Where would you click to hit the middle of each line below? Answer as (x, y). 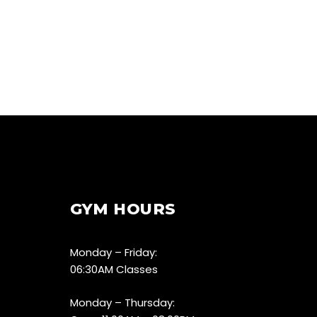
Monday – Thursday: (122, 303)
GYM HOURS (123, 209)
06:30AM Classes (114, 270)
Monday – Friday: (113, 253)
